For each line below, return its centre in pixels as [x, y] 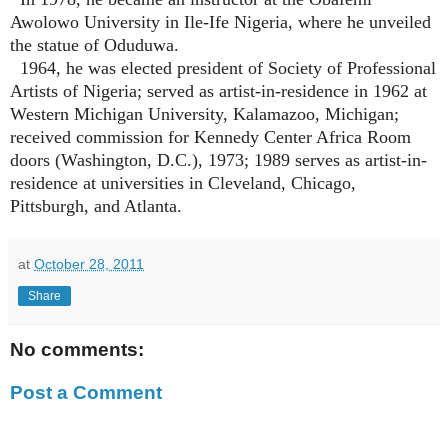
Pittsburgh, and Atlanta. [96, 205]
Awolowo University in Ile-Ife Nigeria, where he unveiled [220, 21]
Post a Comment [86, 393]
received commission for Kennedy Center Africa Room [210, 136]
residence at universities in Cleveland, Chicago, [183, 182]
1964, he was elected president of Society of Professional [223, 67]
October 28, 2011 [89, 263]
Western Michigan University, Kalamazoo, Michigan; [204, 113]
